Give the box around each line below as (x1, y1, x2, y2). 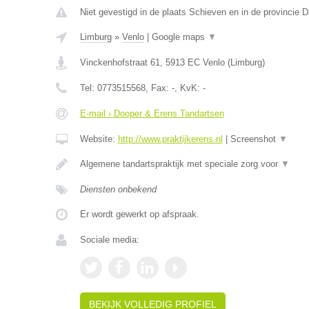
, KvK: (174, 83, 203, 93)
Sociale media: (79, 235, 139, 245)
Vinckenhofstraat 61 (79, 57, 160, 68)
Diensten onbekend (79, 184, 157, 195)
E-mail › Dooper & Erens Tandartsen (79, 108, 224, 119)
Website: (79, 134, 118, 144)
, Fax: (145, 83, 172, 93)
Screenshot (230, 134, 279, 144)
